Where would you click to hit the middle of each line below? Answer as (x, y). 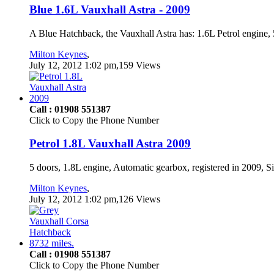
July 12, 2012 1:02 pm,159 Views (95, 65)
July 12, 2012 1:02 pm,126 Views (95, 199)
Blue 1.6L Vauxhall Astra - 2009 (110, 10)
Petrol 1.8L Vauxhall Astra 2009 (110, 144)
